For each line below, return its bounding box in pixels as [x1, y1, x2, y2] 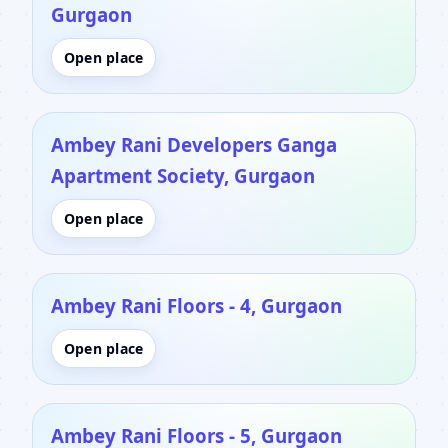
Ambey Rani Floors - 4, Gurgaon [51, 292, 342, 318]
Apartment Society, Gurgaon [51, 162, 315, 188]
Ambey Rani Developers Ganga [51, 131, 337, 157]
